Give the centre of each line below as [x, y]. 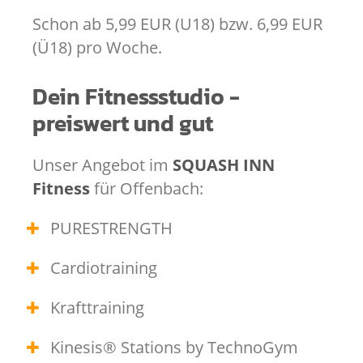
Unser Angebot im [100, 164]
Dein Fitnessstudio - [136, 96]
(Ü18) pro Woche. [97, 47]
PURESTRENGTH [111, 228]
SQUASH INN [222, 164]
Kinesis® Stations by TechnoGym [174, 347]
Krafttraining [97, 307]
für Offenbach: [147, 188]
